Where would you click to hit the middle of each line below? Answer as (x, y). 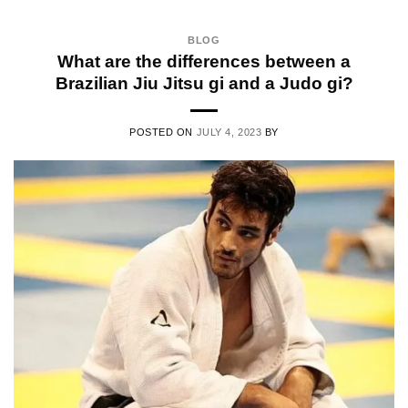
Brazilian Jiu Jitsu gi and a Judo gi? (204, 83)
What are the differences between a (204, 61)
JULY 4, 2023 (229, 132)
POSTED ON (163, 132)
